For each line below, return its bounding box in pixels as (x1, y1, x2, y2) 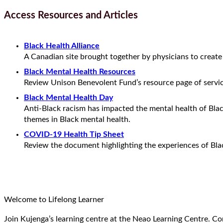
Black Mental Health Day (24, 93, 113, 102)
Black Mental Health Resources (24, 67, 135, 76)
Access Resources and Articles (4, 10, 138, 21)
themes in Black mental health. (24, 115, 130, 123)
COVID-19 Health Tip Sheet (24, 130, 124, 138)
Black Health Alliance (24, 41, 100, 50)
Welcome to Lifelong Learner (4, 196, 104, 204)
